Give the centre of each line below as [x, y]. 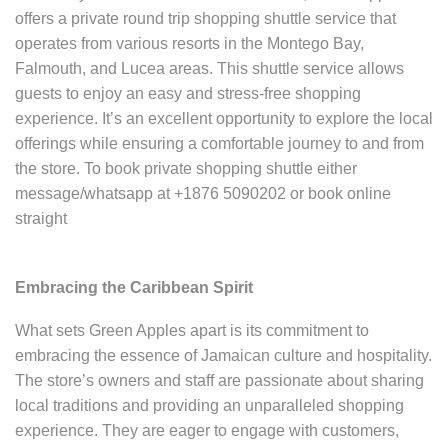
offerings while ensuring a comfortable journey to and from [219, 144]
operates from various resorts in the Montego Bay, [189, 44]
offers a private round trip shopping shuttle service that [205, 19]
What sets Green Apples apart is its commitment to [192, 331]
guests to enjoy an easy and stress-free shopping [188, 94]
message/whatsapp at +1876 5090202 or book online [203, 194]
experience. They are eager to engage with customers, [207, 431]
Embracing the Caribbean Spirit [134, 287]
